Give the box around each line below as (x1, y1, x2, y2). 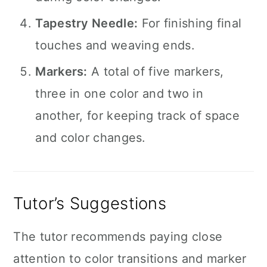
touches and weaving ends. (35, 38, 195, 52)
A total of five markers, (87, 64, 224, 79)
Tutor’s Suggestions (13, 193, 167, 213)
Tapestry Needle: (35, 16, 138, 30)
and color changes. (35, 131, 146, 145)
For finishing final (138, 16, 242, 30)
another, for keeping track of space (35, 108, 240, 123)
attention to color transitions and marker (13, 252, 247, 266)
